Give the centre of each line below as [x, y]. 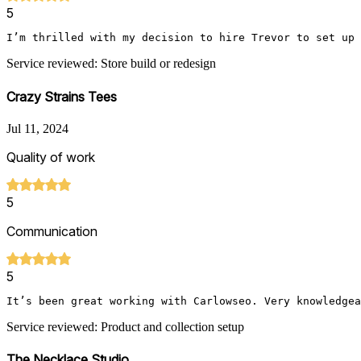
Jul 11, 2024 [37, 128]
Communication [52, 231]
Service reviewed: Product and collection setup [125, 326]
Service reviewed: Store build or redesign [111, 64]
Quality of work [51, 157]
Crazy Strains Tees [62, 96]
